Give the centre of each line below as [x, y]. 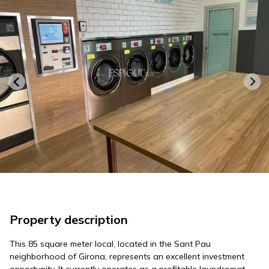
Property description [69, 219]
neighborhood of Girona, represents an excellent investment [127, 256]
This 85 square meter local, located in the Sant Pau [110, 244]
